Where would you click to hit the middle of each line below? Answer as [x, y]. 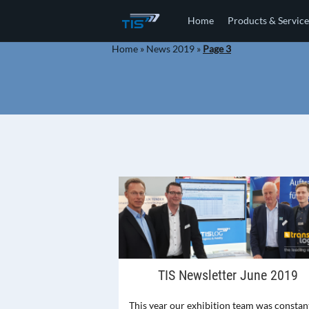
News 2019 [170, 49]
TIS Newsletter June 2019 [228, 276]
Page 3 [217, 49]
